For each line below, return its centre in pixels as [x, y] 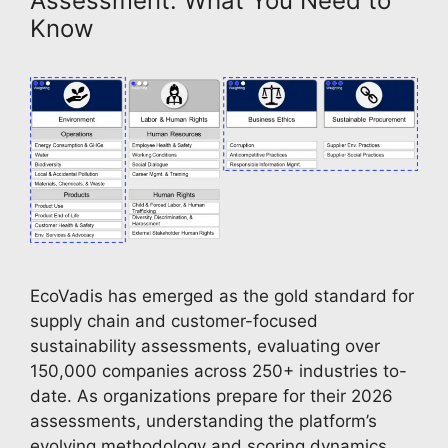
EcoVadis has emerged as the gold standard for [222, 295]
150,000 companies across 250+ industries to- [218, 370]
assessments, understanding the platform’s [203, 420]
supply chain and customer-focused [174, 320]
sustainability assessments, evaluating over [205, 345]
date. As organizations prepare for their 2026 [211, 395]
